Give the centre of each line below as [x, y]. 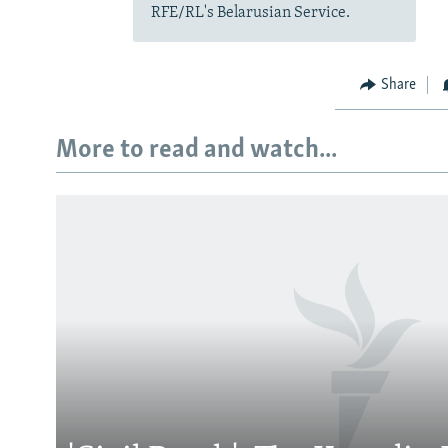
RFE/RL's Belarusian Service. [250, 12]
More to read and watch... [196, 151]
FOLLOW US [51, 329]
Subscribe [53, 276]
